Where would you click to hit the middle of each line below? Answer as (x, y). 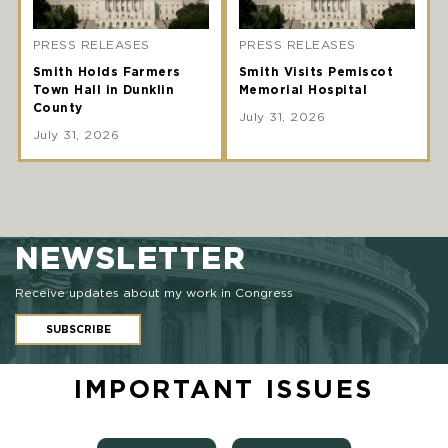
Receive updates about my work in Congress (154, 292)
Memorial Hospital (303, 89)
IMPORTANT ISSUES (224, 389)
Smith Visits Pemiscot (316, 71)
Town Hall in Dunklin (103, 89)
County (57, 107)
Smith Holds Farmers (106, 71)
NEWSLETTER (130, 257)
